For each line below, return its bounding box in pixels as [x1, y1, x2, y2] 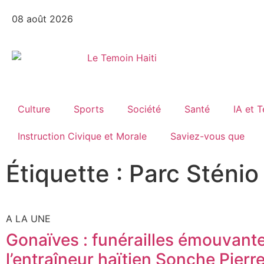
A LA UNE [6, 213, 51, 225]
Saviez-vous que [170, 130, 245, 142]
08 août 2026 [12, 13, 73, 25]
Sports [74, 103, 104, 115]
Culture [18, 103, 50, 115]
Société [127, 103, 161, 115]
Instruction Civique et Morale [18, 130, 147, 142]
